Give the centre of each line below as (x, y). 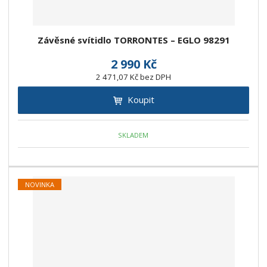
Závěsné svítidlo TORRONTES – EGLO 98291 (133, 40)
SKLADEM (133, 135)
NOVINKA (40, 185)
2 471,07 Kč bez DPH (133, 77)
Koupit (141, 100)
